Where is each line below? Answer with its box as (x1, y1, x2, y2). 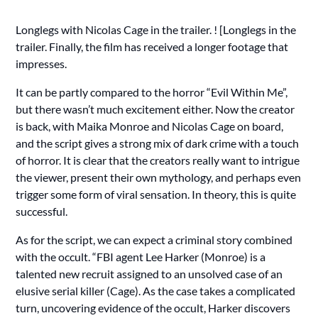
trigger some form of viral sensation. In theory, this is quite (16, 187, 297, 201)
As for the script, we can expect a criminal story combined (16, 232, 293, 246)
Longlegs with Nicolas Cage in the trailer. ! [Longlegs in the (16, 22, 297, 36)
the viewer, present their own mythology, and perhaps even (16, 170, 302, 184)
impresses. (16, 56, 67, 70)
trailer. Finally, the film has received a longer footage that (16, 39, 289, 53)
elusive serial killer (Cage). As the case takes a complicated (16, 283, 296, 297)
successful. (16, 204, 68, 218)
